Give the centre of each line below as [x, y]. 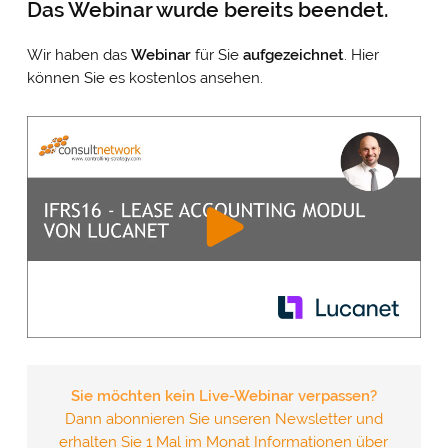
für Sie [218, 54]
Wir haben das [78, 54]
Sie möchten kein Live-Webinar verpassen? [223, 395]
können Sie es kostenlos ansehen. [144, 77]
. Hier [361, 54]
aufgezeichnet [293, 54]
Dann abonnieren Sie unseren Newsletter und [223, 418]
